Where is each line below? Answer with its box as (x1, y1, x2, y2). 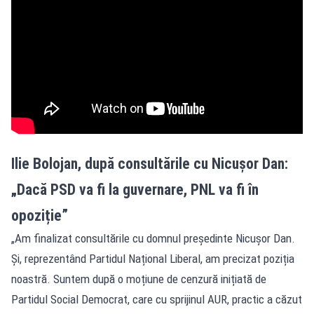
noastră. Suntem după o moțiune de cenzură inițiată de (11, 271, 266, 286)
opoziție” (11, 206, 68, 224)
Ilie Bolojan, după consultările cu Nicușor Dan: (11, 154, 288, 172)
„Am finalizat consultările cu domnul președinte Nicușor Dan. (11, 231, 295, 245)
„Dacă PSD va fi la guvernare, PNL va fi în (11, 180, 259, 198)
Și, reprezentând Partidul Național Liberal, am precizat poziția (11, 251, 294, 266)
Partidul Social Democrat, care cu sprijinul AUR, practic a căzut (11, 292, 302, 306)
